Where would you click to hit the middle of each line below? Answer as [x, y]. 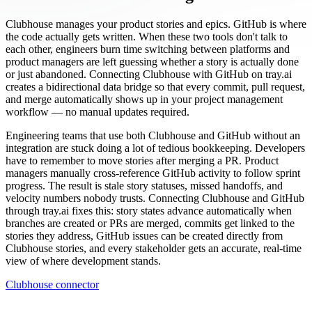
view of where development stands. [83, 260]
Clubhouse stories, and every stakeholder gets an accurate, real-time [154, 248]
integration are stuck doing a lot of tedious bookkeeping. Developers [155, 148]
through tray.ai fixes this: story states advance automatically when [149, 210]
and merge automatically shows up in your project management [144, 99]
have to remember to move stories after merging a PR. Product [142, 160]
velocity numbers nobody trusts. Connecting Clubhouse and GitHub [155, 198]
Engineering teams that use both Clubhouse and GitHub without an [153, 135]
